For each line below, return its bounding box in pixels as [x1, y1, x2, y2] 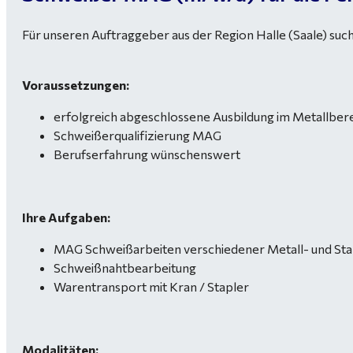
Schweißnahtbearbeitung [54, 260, 196, 276]
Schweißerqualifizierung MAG [54, 128, 221, 143]
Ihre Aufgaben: [22, 210, 110, 225]
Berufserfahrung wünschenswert [54, 147, 240, 162]
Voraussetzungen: [22, 77, 129, 93]
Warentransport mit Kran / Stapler [54, 279, 249, 295]
